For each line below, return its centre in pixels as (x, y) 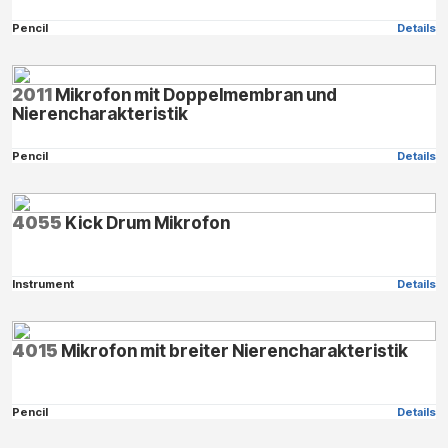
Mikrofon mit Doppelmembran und (194, 94)
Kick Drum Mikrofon (146, 222)
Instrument (43, 283)
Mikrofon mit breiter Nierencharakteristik (233, 350)
